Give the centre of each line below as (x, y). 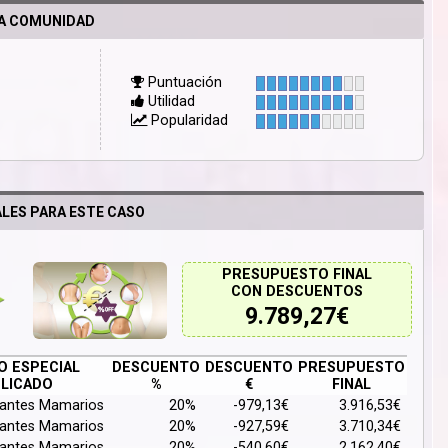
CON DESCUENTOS (296, 291)
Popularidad (188, 120)
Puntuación (183, 82)
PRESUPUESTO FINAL (296, 274)
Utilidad (170, 101)
